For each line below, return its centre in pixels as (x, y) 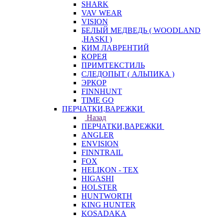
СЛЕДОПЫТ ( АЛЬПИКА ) (128, 74)
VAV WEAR (102, 13)
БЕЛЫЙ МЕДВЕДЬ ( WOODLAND (141, 30)
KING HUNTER (108, 205)
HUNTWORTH (107, 196)
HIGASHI (98, 178)
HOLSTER (99, 187)
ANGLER (98, 135)
